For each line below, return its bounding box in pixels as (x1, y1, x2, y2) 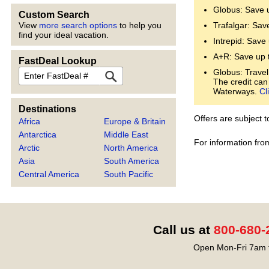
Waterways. (213, 86, 259, 96)
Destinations (19, 103, 76, 114)
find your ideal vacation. (19, 29, 109, 40)
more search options (39, 20, 117, 30)
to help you (117, 20, 162, 30)
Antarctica (19, 129, 56, 139)
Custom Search (19, 9, 89, 20)
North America (104, 142, 158, 153)
